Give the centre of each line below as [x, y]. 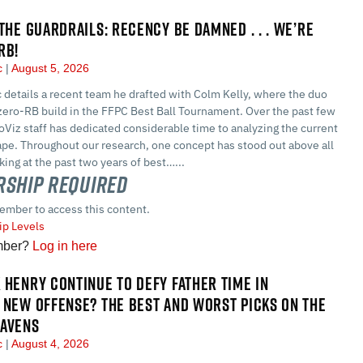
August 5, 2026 [49, 68]
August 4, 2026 [49, 344]
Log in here [65, 246]
